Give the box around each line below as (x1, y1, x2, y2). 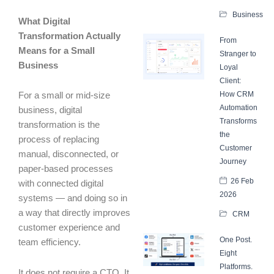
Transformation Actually (18, 31, 120, 41)
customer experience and (18, 223, 120, 233)
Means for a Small (18, 45, 95, 56)
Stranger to (220, 49, 256, 58)
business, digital (18, 105, 82, 116)
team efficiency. (18, 237, 81, 248)
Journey (220, 157, 246, 166)
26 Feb (231, 176, 254, 185)
